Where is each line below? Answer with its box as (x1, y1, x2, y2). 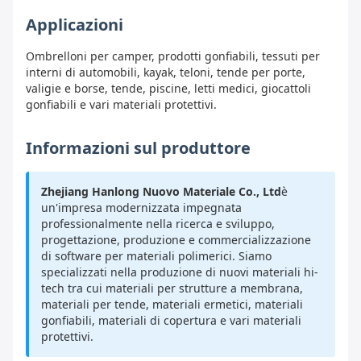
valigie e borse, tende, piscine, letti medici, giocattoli (26, 81, 311, 97)
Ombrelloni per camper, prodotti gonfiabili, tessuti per (26, 48, 320, 64)
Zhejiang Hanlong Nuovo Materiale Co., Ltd (41, 184, 281, 200)
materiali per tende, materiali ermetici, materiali (41, 297, 303, 313)
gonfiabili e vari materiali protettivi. (26, 97, 217, 113)
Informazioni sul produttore (26, 137, 251, 160)
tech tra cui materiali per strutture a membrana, (41, 280, 303, 297)
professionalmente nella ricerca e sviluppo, (41, 216, 275, 232)
